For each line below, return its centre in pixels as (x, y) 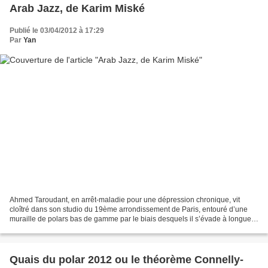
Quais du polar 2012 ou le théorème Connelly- (127, 260)
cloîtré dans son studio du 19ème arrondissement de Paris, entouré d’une (129, 210)
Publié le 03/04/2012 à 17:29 (57, 30)
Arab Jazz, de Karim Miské (77, 8)
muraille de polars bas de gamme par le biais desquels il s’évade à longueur (134, 219)
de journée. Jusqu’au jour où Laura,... (70, 229)
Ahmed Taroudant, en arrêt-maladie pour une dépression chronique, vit (125, 200)
